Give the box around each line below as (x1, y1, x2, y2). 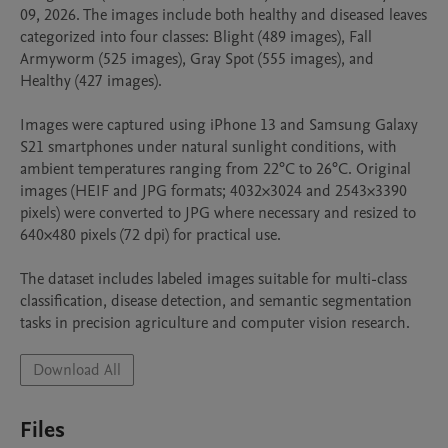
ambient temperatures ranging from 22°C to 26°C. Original (20, 158, 411, 180)
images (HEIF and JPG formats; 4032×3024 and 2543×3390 (20, 180, 407, 202)
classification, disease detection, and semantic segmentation (20, 290, 412, 312)
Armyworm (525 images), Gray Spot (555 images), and (20, 48, 374, 70)
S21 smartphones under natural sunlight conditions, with (20, 136, 397, 158)
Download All (33, 359, 121, 381)
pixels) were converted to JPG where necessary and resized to (20, 202, 416, 224)
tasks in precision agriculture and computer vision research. (20, 312, 410, 334)
